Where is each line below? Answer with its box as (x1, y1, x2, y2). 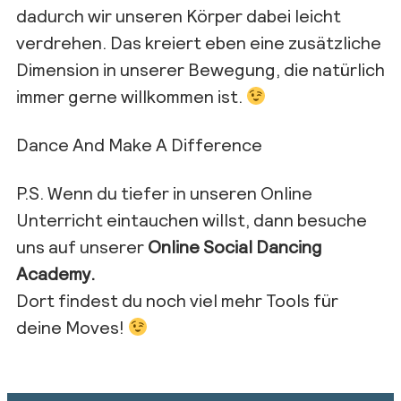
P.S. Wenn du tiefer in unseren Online (16, 181, 312, 203)
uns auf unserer (16, 235, 148, 257)
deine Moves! (16, 315, 128, 337)
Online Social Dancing (148, 235, 322, 257)
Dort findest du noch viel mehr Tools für (16, 288, 338, 311)
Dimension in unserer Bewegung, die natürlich (16, 57, 385, 80)
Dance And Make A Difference (16, 132, 262, 155)
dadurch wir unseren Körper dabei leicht (16, 4, 341, 26)
